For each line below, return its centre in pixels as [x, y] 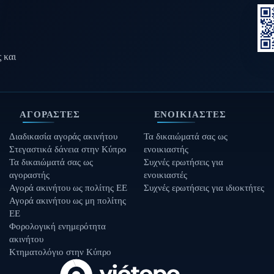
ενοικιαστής [166, 149]
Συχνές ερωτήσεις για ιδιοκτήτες [204, 187]
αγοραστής [30, 175]
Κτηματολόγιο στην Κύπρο [61, 252]
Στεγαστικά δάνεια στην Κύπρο [68, 149]
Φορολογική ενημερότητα [58, 226]
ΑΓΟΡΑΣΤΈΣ [50, 114]
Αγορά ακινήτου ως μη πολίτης [68, 200]
